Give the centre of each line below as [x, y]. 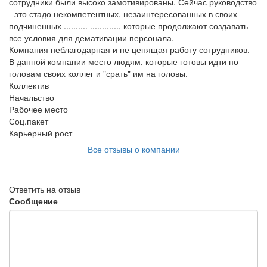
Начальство [32, 97]
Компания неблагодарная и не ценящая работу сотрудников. [129, 50]
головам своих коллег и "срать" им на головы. [98, 74]
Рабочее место [38, 109]
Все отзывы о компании [133, 149]
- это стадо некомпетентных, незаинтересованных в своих [123, 14]
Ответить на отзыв [45, 189]
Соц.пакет [29, 121]
